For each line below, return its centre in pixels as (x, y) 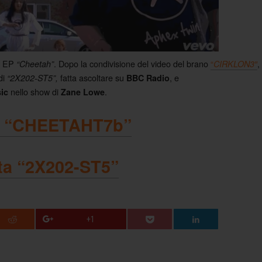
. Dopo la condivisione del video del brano (132, 64)
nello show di (35, 92)
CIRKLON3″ (235, 64)
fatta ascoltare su (93, 78)
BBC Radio (148, 78)
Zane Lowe (83, 92)
